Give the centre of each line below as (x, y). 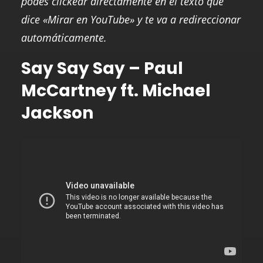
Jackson (57, 113)
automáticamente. (64, 37)
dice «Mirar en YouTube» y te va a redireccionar (131, 19)
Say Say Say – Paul (102, 68)
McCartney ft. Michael (116, 90)
